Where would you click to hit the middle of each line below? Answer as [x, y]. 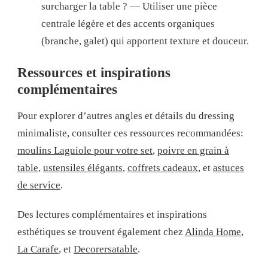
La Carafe [38, 249]
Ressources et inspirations [94, 73]
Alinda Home [213, 232]
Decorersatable [106, 249]
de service [39, 185]
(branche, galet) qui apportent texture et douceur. [145, 41]
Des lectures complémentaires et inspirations [112, 214]
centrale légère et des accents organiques [128, 23]
